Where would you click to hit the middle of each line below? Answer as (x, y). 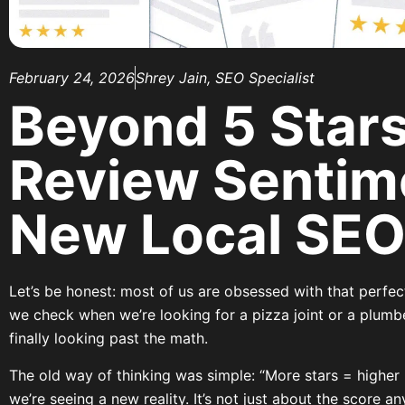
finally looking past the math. (108, 339)
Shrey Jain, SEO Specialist (225, 78)
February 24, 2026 (72, 78)
